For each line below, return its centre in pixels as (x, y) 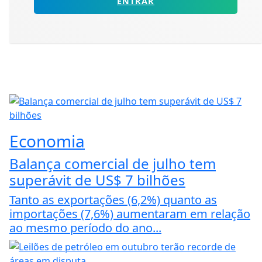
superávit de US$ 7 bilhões (97, 180)
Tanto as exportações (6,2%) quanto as (113, 200)
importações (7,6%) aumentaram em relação (130, 214)
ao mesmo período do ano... (85, 228)
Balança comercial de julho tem (113, 164)
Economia (47, 141)
